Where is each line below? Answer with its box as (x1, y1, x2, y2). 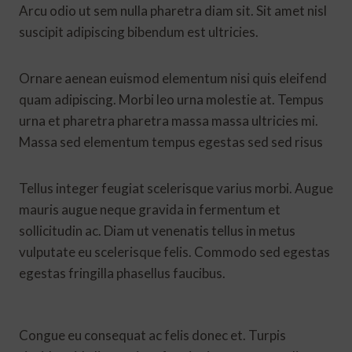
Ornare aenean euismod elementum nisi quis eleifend (19, 69, 327, 86)
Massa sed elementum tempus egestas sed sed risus (19, 133, 323, 150)
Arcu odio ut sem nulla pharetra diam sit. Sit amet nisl (19, 2, 327, 19)
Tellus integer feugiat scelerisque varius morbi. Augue (19, 179, 333, 196)
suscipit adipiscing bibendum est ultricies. (19, 23, 258, 40)
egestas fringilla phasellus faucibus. (19, 264, 225, 281)
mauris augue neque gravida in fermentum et (19, 200, 280, 218)
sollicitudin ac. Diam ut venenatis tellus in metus (19, 222, 295, 239)
